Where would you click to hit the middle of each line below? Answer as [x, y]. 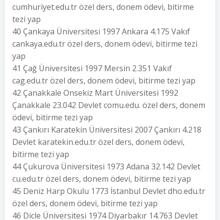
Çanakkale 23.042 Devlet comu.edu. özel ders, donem [109, 105]
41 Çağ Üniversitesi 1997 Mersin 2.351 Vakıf [92, 68]
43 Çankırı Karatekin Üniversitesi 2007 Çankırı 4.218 [107, 130]
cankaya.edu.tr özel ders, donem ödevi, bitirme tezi [105, 44]
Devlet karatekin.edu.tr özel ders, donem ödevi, [98, 142]
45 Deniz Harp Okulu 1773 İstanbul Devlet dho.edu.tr [109, 191]
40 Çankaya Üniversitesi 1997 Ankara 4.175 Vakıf [101, 31]
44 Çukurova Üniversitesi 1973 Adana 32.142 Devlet [106, 166]
